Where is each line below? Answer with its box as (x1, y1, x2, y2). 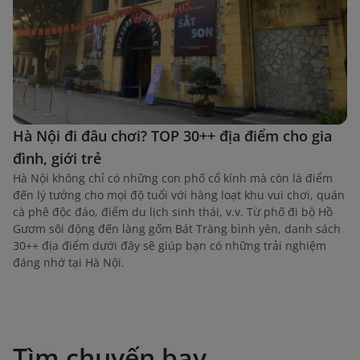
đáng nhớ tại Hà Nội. (13, 254, 125, 270)
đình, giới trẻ (13, 148, 101, 168)
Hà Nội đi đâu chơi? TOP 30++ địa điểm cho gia (13, 125, 332, 145)
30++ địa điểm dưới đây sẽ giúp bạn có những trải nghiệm (13, 237, 326, 253)
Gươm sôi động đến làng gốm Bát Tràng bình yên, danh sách (13, 220, 341, 236)
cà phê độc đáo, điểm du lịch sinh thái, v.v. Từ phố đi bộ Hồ (13, 203, 333, 219)
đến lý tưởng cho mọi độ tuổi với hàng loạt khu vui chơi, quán (13, 186, 345, 202)
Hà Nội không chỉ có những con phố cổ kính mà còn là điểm (13, 170, 333, 186)
